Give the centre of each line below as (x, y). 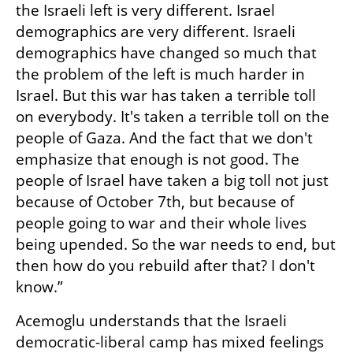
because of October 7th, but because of (155, 201)
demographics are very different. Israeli (156, 31)
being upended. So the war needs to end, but (176, 244)
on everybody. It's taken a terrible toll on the (173, 116)
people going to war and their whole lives (161, 223)
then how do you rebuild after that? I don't (165, 265)
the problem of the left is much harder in (160, 74)
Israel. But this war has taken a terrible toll (166, 95)
